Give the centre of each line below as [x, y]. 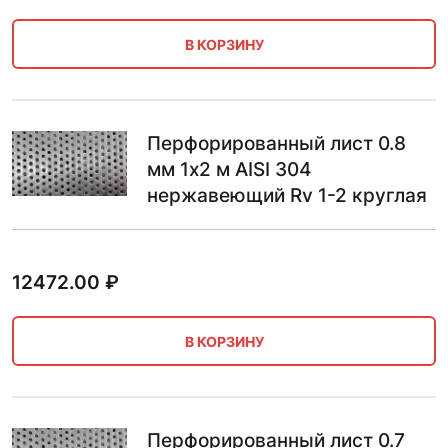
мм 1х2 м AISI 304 [229, 169]
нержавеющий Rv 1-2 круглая [287, 195]
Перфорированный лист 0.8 [276, 143]
